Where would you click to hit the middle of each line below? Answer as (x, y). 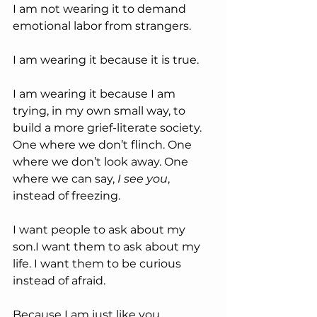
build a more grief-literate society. (109, 127)
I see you (143, 178)
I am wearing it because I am (96, 93)
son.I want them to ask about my (108, 246)
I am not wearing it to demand (101, 8)
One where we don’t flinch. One (104, 144)
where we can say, (65, 178)
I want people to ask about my (100, 229)
